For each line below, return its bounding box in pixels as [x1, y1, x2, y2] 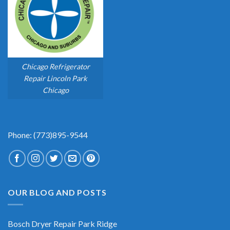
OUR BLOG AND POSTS [8, 187, 107, 197]
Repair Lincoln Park [24, 74, 87, 83]
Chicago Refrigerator [21, 62, 90, 71]
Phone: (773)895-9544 [8, 129, 88, 140]
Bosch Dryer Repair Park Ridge [8, 219, 117, 229]
